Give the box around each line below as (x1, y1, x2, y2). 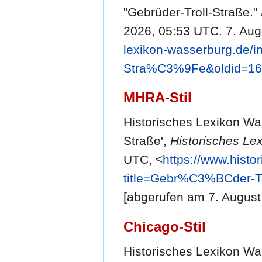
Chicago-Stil (123, 218, 206, 235)
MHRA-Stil (123, 89, 192, 106)
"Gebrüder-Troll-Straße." (123, 5, 261, 19)
